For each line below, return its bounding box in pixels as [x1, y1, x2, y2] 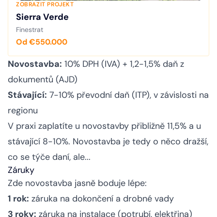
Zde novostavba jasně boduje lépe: [8, 177, 147, 189]
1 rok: [8, 193, 29, 205]
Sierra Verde [16, 11, 69, 23]
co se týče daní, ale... [8, 151, 91, 163]
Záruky [8, 164, 34, 176]
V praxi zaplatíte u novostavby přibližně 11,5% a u [8, 120, 201, 132]
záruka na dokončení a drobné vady [29, 193, 174, 205]
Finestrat [16, 25, 43, 34]
